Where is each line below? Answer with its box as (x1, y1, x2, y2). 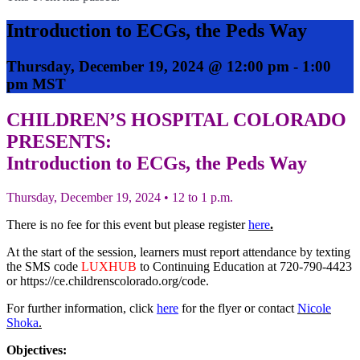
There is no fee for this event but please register (6, 217, 248, 231)
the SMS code (6, 259, 81, 273)
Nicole (297, 301, 331, 315)
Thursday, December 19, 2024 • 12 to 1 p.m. (6, 190, 233, 204)
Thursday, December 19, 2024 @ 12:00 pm (6, 57, 289, 75)
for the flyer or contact (178, 301, 297, 315)
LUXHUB (81, 259, 137, 273)
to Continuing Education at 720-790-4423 (137, 259, 352, 273)
